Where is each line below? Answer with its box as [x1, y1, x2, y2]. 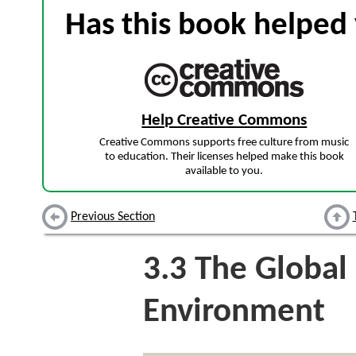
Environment [143, 296, 325, 331]
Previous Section [71, 211, 155, 224]
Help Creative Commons [141, 112, 308, 129]
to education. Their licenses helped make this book [104, 151, 344, 164]
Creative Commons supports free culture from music [99, 137, 350, 149]
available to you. [185, 165, 264, 178]
